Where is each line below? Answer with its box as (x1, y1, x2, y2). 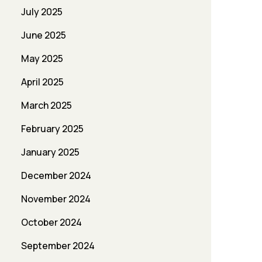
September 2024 (21, 239, 95, 253)
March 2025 (21, 99, 72, 112)
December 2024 (21, 169, 91, 182)
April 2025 (21, 75, 64, 89)
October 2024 (21, 216, 82, 229)
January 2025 (21, 146, 80, 159)
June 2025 (21, 29, 66, 42)
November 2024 (21, 192, 91, 206)
